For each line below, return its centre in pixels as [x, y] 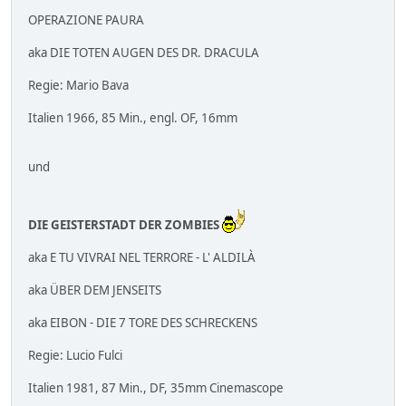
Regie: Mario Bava [78, 86]
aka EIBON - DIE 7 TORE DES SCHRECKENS [143, 323]
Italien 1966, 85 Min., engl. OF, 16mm [133, 118]
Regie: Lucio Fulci [75, 356]
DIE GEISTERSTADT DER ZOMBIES [124, 225]
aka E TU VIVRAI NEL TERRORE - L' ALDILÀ [142, 258]
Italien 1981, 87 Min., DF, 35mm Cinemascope [156, 388]
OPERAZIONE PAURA [86, 20]
